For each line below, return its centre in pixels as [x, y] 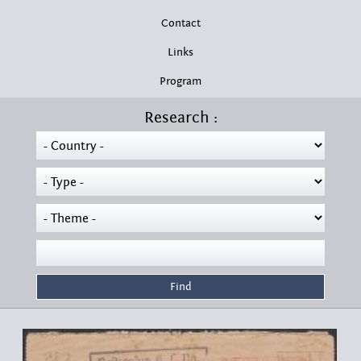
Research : [180, 118]
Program [180, 81]
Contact [180, 23]
